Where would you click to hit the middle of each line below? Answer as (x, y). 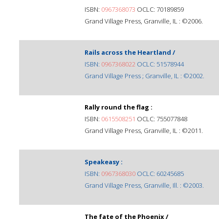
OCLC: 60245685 (160, 174)
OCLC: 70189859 (160, 9)
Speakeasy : (104, 162)
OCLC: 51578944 (160, 64)
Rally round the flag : (119, 107)
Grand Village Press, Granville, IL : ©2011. (144, 131)
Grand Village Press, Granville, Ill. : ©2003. (144, 185)
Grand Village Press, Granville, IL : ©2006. (144, 21)
